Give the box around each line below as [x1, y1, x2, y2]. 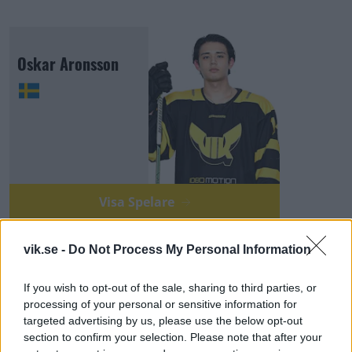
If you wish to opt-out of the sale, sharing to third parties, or [24, 281, 317, 294]
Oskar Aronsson [17, 52, 119, 75]
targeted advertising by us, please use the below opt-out [24, 314, 302, 327]
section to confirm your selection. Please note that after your [24, 331, 322, 343]
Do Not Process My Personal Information [68, 243, 311, 256]
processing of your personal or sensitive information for [24, 298, 297, 310]
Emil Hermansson [17, 308, 126, 332]
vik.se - [24, 243, 68, 256]
